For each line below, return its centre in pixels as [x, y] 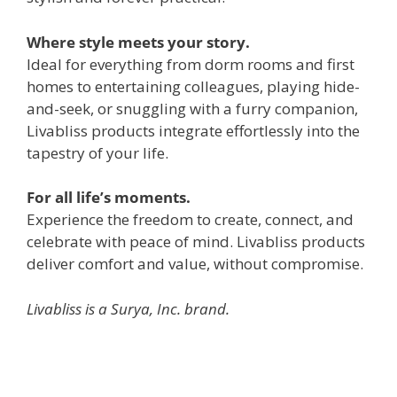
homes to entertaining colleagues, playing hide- [193, 86]
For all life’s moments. [109, 198]
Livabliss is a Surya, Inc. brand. [128, 308]
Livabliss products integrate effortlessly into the [193, 130]
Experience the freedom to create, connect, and [190, 220]
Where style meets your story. [138, 42]
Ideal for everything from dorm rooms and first [191, 64]
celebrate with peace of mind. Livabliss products [196, 242]
